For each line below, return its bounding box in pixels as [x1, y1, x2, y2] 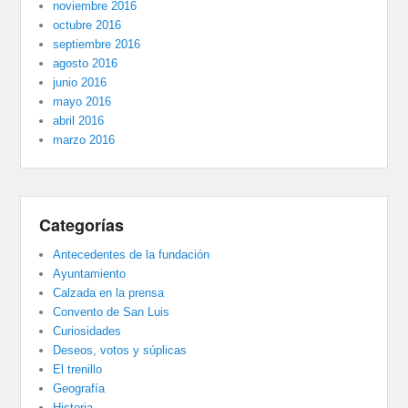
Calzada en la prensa [53, 286, 165, 301]
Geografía [53, 382, 106, 396]
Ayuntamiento [53, 267, 127, 281]
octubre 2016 [53, 18, 122, 33]
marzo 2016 [53, 133, 116, 148]
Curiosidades [53, 324, 122, 339]
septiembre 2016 [53, 37, 141, 52]
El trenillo [53, 362, 103, 377]
